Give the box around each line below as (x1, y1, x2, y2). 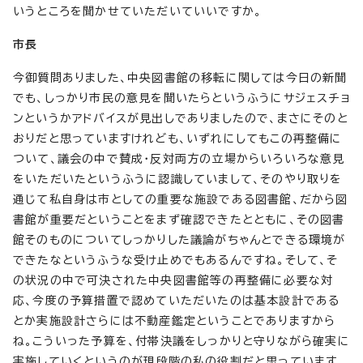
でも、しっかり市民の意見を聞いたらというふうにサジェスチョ (13, 92, 350, 104)
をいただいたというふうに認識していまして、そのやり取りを (13, 173, 343, 185)
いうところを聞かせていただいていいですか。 (13, 5, 263, 17)
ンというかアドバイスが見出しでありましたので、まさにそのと (13, 112, 348, 124)
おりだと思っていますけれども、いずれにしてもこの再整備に (13, 132, 343, 144)
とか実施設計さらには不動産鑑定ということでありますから (13, 314, 336, 327)
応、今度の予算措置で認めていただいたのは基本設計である (13, 294, 340, 306)
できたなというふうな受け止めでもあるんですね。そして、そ (13, 254, 339, 266)
